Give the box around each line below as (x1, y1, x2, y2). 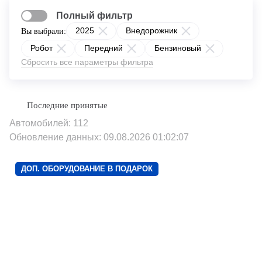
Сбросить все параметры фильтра (21, 57, 153, 67)
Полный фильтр (56, 11, 133, 20)
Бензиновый (154, 43, 201, 53)
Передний (84, 43, 123, 53)
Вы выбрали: (21, 26, 66, 36)
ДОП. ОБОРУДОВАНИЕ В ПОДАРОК (21, 164, 153, 173)
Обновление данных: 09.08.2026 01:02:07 (9, 132, 189, 142)
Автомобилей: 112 (9, 118, 88, 128)
